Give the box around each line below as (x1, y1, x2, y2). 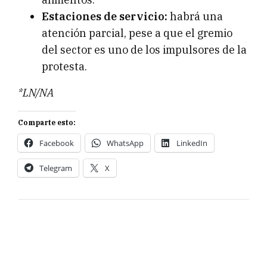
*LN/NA (18, 86, 54, 100)
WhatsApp (107, 138, 144, 149)
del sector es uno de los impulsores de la (42, 43, 247, 57)
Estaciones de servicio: (42, 10, 167, 24)
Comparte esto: (18, 118, 76, 128)
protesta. (42, 60, 87, 74)
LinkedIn (176, 138, 207, 149)
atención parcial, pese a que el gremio (42, 26, 232, 41)
